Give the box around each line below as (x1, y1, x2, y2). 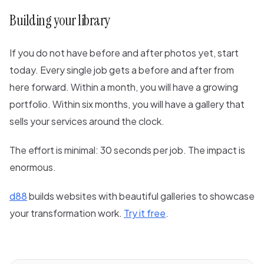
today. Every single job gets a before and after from (9, 64, 234, 77)
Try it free (124, 207, 166, 220)
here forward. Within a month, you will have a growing (9, 81, 238, 94)
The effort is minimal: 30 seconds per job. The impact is (9, 144, 245, 157)
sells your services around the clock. (9, 115, 164, 128)
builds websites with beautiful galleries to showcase (27, 190, 255, 203)
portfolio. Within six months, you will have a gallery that (9, 98, 245, 111)
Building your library (9, 11, 110, 30)
